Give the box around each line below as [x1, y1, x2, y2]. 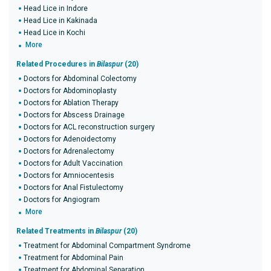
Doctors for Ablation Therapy [24, 99, 119, 107]
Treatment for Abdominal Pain [24, 253, 123, 262]
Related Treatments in [16, 227, 96, 235]
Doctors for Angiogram [24, 195, 100, 204]
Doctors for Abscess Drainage [24, 111, 125, 119]
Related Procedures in [16, 60, 97, 68]
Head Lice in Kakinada [24, 16, 97, 25]
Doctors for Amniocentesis [24, 171, 114, 180]
